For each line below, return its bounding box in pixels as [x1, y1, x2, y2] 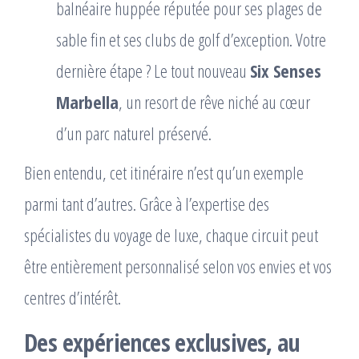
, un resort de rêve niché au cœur [119, 89, 310, 114]
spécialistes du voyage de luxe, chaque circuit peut [24, 222, 318, 247]
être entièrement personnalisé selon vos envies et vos [24, 253, 332, 278]
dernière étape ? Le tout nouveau [56, 58, 250, 83]
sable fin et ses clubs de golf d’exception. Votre [56, 26, 326, 51]
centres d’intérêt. [24, 284, 121, 309]
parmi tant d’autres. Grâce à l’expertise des [24, 191, 269, 216]
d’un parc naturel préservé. [56, 120, 212, 145]
